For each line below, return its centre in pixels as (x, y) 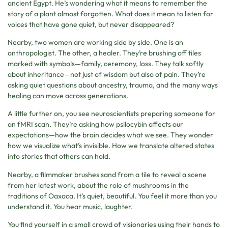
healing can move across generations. (68, 96)
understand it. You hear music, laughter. (70, 206)
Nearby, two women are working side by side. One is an (95, 42)
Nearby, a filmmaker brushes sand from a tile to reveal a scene (107, 174)
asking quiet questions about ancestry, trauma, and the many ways (113, 85)
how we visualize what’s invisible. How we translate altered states (111, 146)
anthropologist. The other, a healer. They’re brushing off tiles (104, 53)
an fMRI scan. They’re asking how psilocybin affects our (95, 124)
